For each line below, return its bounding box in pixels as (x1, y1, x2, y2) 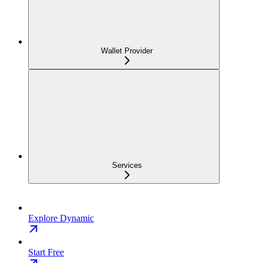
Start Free (28, 247, 64, 258)
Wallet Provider (101, 46, 153, 56)
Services (112, 161, 142, 170)
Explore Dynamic (28, 213, 94, 224)
